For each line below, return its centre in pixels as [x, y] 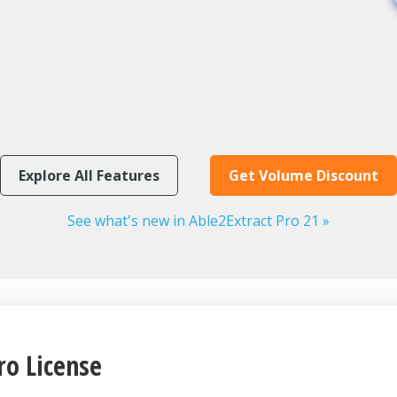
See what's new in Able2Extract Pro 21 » [198, 220]
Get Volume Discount [304, 175]
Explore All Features [89, 175]
